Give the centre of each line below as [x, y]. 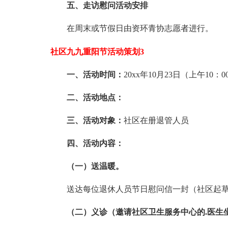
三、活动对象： [95, 120]
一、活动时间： [95, 75]
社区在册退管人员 [156, 120]
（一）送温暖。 [95, 166]
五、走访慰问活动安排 [107, 5]
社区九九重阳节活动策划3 [97, 52]
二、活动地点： [95, 97]
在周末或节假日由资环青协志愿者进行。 [140, 28]
